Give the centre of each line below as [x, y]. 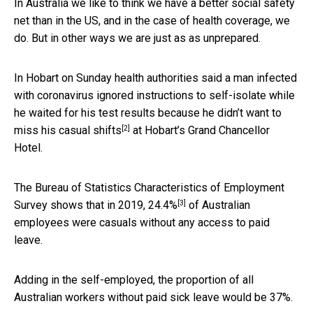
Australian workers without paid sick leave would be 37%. [153, 298]
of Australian [218, 205]
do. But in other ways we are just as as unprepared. [137, 38]
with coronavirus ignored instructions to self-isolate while [154, 96]
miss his [36, 131]
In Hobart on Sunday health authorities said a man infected [155, 78]
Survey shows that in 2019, [81, 205]
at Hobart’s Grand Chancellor [200, 131]
